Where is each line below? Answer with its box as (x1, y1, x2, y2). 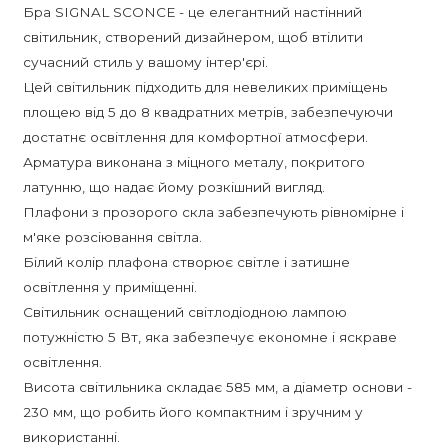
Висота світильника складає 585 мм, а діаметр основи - (22, 378, 412, 395)
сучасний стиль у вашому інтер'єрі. (22, 53, 268, 70)
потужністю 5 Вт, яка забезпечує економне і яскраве (22, 328, 397, 345)
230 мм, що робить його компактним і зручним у (22, 403, 363, 420)
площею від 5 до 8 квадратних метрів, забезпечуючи (22, 103, 393, 120)
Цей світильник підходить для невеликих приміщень (22, 78, 387, 95)
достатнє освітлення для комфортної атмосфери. (22, 128, 368, 145)
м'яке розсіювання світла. (22, 228, 202, 245)
